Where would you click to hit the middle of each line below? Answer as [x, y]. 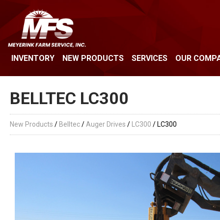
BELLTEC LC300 [69, 98]
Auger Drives [106, 124]
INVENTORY [33, 58]
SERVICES [150, 58]
